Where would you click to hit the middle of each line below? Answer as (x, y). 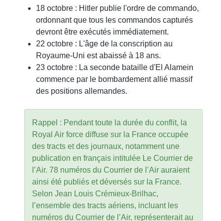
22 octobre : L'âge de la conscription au (104, 43)
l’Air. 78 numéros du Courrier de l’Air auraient (111, 170)
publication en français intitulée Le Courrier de (112, 158)
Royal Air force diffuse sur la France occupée (110, 134)
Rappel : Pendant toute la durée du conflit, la (110, 122)
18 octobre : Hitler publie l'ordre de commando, (117, 8)
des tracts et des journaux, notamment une (106, 146)
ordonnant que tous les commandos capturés (114, 20)
